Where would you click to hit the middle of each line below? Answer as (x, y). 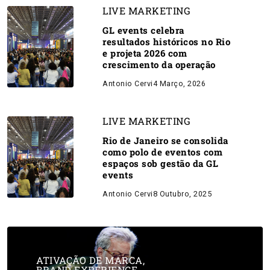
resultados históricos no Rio (166, 42)
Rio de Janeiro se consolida (165, 140)
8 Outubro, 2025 (182, 194)
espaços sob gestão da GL (160, 163)
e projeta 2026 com (145, 53)
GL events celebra (143, 30)
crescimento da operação (159, 64)
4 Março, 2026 (179, 83)
